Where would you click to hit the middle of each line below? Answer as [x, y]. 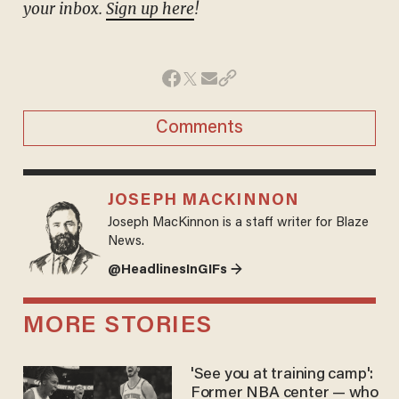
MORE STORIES [118, 327]
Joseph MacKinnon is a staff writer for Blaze [238, 223]
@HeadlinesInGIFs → [175, 270]
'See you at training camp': [282, 375]
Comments [199, 128]
